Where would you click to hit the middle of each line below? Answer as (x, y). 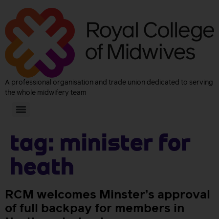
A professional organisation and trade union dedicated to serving (109, 83)
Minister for (125, 145)
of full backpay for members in (95, 209)
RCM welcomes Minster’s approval (108, 195)
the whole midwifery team (46, 93)
